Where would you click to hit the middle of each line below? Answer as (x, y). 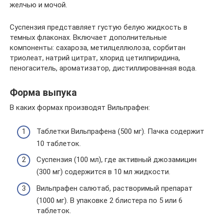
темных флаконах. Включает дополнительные (88, 37)
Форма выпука (43, 93)
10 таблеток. (59, 143)
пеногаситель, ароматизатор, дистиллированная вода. (103, 68)
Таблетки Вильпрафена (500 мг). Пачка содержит (120, 131)
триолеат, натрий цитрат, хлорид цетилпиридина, (95, 58)
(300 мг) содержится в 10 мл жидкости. (103, 172)
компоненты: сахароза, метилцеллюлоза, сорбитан (98, 48)
